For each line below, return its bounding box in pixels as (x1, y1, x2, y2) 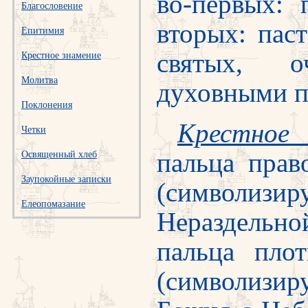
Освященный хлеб (21, 149, 97, 159)
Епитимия (21, 25, 64, 36)
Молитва (21, 75, 58, 85)
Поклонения (21, 100, 72, 110)
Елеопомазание (21, 199, 85, 209)
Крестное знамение (21, 50, 101, 60)
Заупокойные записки (21, 174, 111, 184)
